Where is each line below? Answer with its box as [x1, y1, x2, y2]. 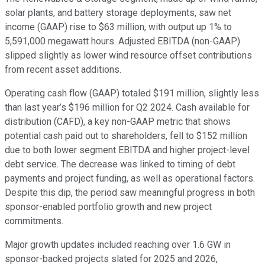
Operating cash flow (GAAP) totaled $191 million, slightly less [5, 88, 259, 99]
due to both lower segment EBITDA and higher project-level [5, 144, 250, 156]
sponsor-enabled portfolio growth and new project [5, 201, 212, 213]
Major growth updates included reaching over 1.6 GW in [5, 239, 231, 251]
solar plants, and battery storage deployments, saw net [5, 7, 231, 19]
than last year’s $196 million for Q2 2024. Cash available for [5, 102, 250, 114]
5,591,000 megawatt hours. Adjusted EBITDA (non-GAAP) [5, 35, 240, 47]
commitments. [5, 215, 63, 227]
